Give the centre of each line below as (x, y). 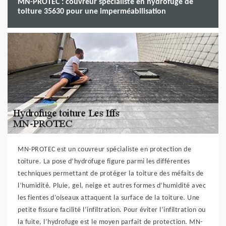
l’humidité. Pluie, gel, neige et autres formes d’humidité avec (112, 186)
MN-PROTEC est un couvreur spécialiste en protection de (104, 150)
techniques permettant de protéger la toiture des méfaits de (111, 174)
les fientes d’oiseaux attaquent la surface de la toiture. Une (109, 198)
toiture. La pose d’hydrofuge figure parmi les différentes (104, 162)
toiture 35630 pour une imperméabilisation (92, 12)
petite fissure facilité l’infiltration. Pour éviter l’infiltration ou (112, 210)
